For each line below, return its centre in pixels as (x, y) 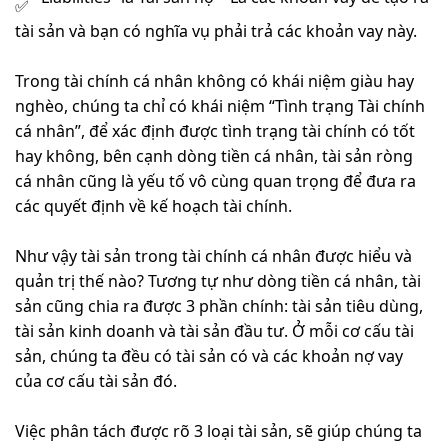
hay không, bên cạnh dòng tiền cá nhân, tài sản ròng (214, 156)
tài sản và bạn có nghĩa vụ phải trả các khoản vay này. (216, 31)
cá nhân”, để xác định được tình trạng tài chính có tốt (215, 131)
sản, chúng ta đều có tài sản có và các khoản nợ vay (209, 356)
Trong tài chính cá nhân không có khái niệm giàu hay (214, 81)
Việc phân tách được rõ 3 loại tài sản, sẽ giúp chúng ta (218, 431)
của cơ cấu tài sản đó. (96, 381)
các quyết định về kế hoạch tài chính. (153, 206)
